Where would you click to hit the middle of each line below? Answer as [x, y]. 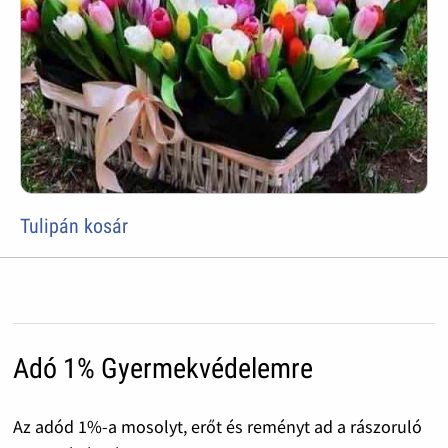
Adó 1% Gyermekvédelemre [162, 368]
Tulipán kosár [74, 225]
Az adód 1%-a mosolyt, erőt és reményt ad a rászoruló [217, 426]
